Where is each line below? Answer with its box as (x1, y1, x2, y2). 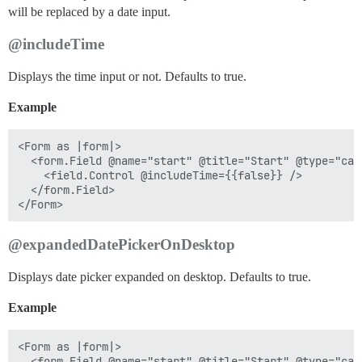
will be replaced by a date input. (8, 5, 170, 19)
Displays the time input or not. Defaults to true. (8, 69, 246, 83)
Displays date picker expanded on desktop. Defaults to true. (8, 270, 311, 284)
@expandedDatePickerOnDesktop (8, 236, 235, 253)
